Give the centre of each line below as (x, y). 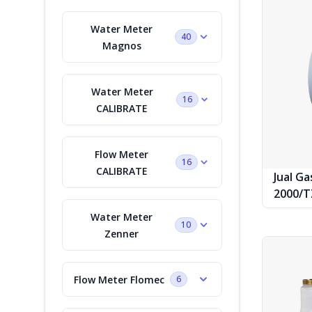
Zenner (121, 233)
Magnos (122, 45)
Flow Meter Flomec (119, 279)
